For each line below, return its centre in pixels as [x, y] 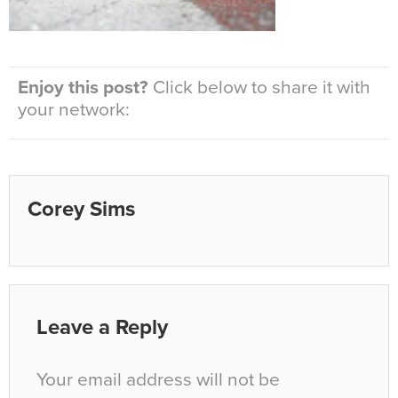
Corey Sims [81, 210]
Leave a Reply [102, 328]
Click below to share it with [259, 88]
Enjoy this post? [83, 88]
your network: [74, 110]
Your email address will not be [158, 380]
